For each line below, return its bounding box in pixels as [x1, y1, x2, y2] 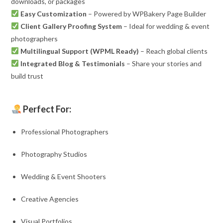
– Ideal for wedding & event [122, 21, 210, 30]
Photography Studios [21, 149, 88, 158]
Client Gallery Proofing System [20, 21, 122, 30]
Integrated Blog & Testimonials [20, 59, 125, 68]
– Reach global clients [139, 46, 208, 55]
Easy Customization [20, 9, 87, 18]
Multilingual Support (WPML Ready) [20, 46, 139, 55]
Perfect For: [22, 103, 71, 114]
